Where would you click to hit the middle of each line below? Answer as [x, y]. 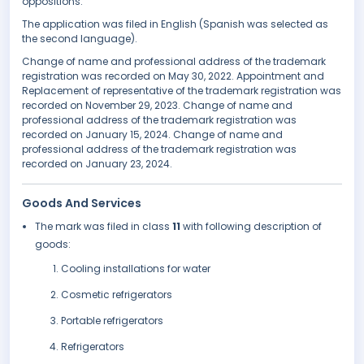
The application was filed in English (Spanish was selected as [175, 24]
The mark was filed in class [104, 227]
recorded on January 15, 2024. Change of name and [152, 135]
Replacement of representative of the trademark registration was [182, 91]
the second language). [80, 39]
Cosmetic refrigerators [117, 295]
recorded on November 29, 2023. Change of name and [157, 106]
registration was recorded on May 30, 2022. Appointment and [173, 76]
